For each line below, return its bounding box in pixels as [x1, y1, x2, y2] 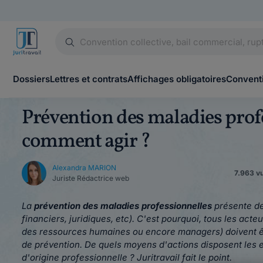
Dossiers [13, 73, 50, 85]
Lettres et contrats [50, 73, 127, 85]
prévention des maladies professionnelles [34, 200, 212, 211]
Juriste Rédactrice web [52, 174, 129, 183]
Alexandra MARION [52, 163, 116, 172]
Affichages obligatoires [127, 73, 226, 85]
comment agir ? [22, 128, 150, 156]
